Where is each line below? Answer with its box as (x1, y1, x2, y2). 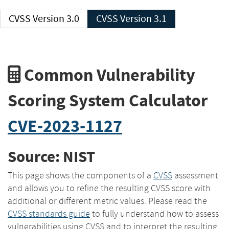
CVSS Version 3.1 (120, 12, 167, 25)
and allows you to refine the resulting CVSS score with (8, 182, 211, 194)
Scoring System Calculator (8, 88, 208, 112)
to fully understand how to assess (90, 208, 219, 219)
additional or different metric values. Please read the (8, 195, 207, 207)
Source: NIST (8, 146, 95, 168)
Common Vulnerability (20, 63, 195, 86)
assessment (172, 169, 218, 181)
